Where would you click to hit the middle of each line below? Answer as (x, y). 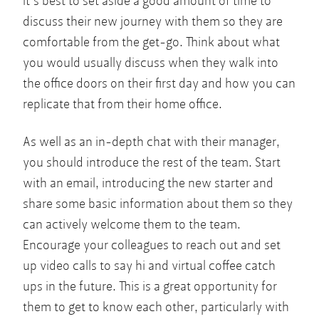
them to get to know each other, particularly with (156, 307)
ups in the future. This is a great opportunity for (150, 286)
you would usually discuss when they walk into (151, 63)
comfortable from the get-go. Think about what (151, 42)
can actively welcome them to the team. (132, 224)
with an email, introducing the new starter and (148, 183)
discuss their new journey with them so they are (153, 21)
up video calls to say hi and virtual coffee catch (149, 266)
